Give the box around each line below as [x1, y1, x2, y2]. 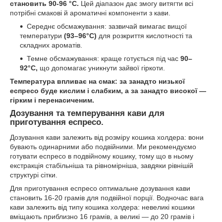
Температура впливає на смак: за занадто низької [10, 77, 185, 86]
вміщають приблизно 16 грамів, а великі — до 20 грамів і [10, 212, 194, 221]
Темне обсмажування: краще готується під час [27, 55, 180, 63]
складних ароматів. [20, 41, 82, 50]
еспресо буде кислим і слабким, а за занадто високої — [10, 87, 206, 95]
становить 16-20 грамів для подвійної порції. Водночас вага [10, 193, 204, 202]
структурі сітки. [10, 170, 57, 179]
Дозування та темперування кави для [10, 109, 165, 118]
